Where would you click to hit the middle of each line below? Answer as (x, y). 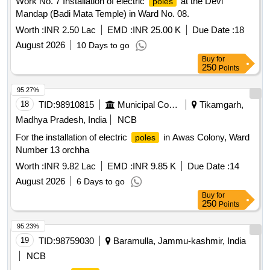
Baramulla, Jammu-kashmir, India (178, 241)
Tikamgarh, (220, 105)
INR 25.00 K (157, 30)
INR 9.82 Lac (70, 166)
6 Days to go (101, 182)
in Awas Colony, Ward (205, 137)
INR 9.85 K (154, 166)
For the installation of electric (73, 137)
